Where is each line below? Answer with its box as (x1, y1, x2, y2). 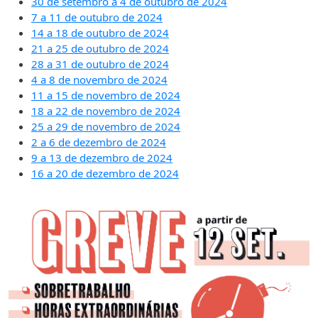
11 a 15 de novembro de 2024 (31, 87, 180, 102)
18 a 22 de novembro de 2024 (31, 103, 180, 118)
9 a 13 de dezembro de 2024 (31, 150, 172, 165)
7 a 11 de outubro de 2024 (31, 9, 163, 24)
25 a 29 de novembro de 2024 (31, 119, 180, 133)
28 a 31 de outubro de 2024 (31, 56, 169, 71)
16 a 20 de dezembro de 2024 (31, 165, 179, 180)
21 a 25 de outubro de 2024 (31, 40, 169, 55)
